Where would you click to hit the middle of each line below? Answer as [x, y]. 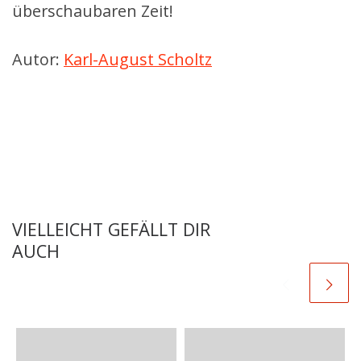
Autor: [38, 59]
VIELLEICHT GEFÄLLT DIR [111, 229]
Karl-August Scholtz [138, 59]
